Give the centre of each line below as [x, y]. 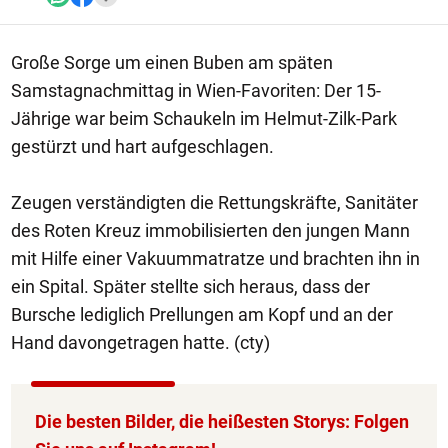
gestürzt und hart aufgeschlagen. [142, 146]
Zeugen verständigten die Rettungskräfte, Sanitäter [214, 202]
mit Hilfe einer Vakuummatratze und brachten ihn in [215, 258]
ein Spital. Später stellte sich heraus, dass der [190, 286]
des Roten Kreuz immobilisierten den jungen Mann [210, 230]
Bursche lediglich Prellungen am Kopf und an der [202, 314]
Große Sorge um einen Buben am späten [172, 62]
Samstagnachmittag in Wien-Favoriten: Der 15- [196, 90]
